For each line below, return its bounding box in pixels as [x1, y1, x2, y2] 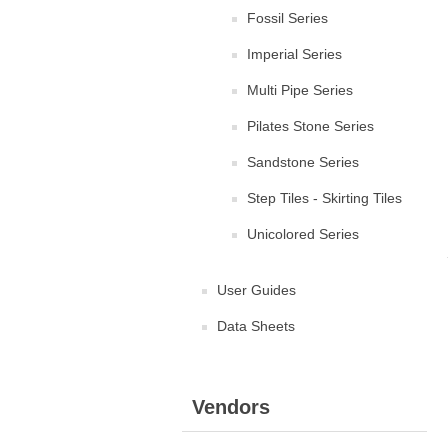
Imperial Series [247, 46, 342, 62]
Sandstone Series [247, 154, 359, 170]
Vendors [192, 396, 270, 418]
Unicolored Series [247, 226, 359, 242]
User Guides [217, 282, 296, 298]
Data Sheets [217, 318, 295, 334]
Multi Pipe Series [247, 82, 353, 98]
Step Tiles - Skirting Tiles [247, 190, 402, 206]
